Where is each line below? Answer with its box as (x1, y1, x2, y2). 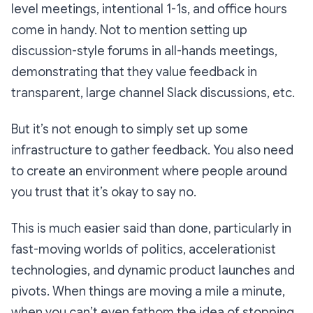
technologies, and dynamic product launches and (11, 263, 295, 278)
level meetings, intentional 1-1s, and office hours (11, 1, 287, 17)
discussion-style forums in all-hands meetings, (11, 43, 277, 59)
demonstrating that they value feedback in (11, 64, 257, 80)
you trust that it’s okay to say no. (11, 184, 196, 200)
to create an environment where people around (11, 163, 287, 179)
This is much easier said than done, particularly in (11, 221, 291, 236)
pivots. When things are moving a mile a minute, (11, 284, 285, 299)
